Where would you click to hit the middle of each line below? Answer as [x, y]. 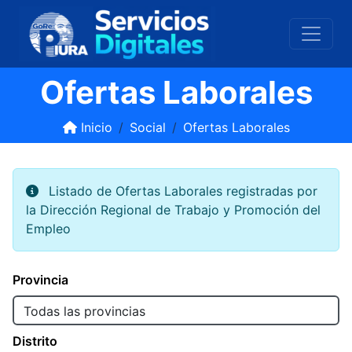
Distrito [35, 341]
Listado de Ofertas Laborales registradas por [181, 191]
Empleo [48, 229]
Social [147, 127]
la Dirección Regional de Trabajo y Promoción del [173, 210]
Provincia [40, 280]
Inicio [94, 127]
